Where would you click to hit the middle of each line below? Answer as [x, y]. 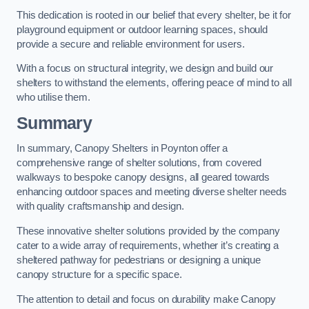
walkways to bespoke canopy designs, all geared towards [143, 178]
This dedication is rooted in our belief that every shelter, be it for [154, 15]
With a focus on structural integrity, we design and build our [145, 69]
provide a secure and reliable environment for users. [131, 44]
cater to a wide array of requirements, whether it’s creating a [148, 245]
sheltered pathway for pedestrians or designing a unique [139, 260]
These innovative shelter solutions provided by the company [148, 231]
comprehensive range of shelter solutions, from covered [139, 163]
